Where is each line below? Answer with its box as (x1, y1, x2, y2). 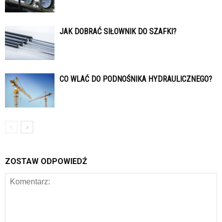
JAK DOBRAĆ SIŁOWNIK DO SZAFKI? (59, 27, 176, 37)
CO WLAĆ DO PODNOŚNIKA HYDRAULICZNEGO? (59, 74, 212, 84)
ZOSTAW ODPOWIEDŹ (5, 157, 87, 166)
